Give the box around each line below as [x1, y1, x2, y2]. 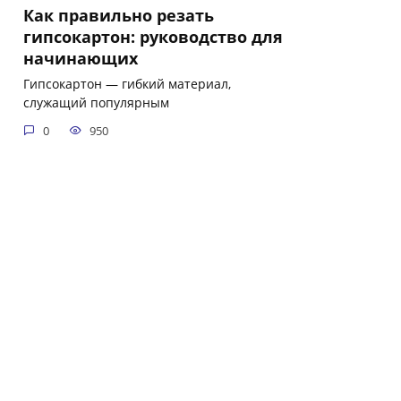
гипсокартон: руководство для [23, 25, 283, 47]
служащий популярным [23, 94, 169, 112]
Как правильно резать [23, 4, 214, 26]
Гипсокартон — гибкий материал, [23, 75, 231, 93]
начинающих [23, 47, 138, 69]
